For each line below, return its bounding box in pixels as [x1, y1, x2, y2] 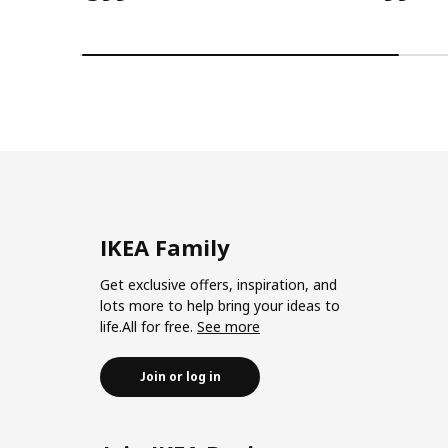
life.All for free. [100, 317, 197, 337]
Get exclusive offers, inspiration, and [100, 275, 337, 295]
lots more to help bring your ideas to [100, 296, 340, 316]
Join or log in [139, 368, 221, 386]
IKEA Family [100, 232, 230, 263]
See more [197, 317, 260, 337]
